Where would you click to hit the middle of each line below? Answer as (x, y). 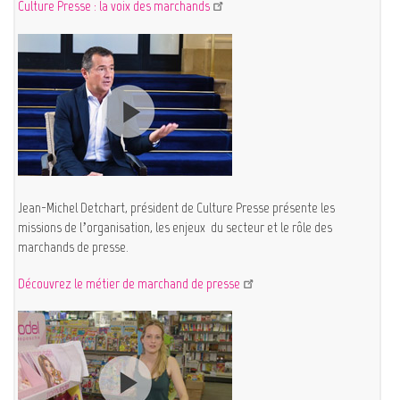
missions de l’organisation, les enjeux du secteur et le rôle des (175, 227)
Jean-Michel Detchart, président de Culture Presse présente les (177, 207)
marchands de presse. (74, 246)
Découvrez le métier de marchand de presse (129, 283)
